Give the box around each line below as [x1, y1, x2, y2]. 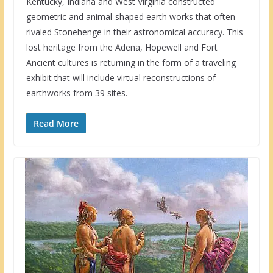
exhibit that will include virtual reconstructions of [26, 71, 216, 83]
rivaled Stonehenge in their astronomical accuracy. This [26, 26, 243, 38]
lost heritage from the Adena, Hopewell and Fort [26, 41, 218, 53]
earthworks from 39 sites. [26, 87, 127, 99]
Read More [33, 117, 79, 129]
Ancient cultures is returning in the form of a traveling [26, 56, 236, 68]
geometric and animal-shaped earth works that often [26, 10, 235, 23]
